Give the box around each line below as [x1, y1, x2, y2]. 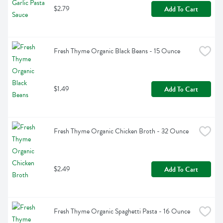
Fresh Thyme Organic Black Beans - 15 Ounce [54, 46, 180, 57]
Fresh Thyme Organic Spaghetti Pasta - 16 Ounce [54, 206, 190, 217]
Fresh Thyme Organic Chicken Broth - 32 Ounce [54, 126, 189, 137]
